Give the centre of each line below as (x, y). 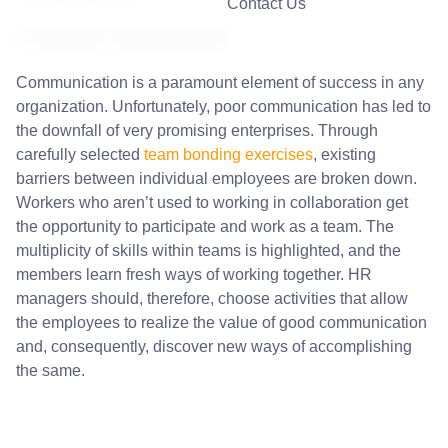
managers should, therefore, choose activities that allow (212, 298)
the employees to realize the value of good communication (221, 322)
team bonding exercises (228, 154)
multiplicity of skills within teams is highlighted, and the (208, 250)
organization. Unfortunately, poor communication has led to (223, 106)
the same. (50, 370)
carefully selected (80, 154)
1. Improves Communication (122, 38)
